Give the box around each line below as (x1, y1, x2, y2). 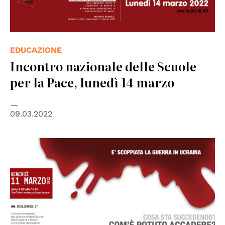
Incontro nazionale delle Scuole (10, 57, 196, 75)
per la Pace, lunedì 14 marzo (10, 73, 174, 91)
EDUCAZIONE (10, 45, 62, 55)
